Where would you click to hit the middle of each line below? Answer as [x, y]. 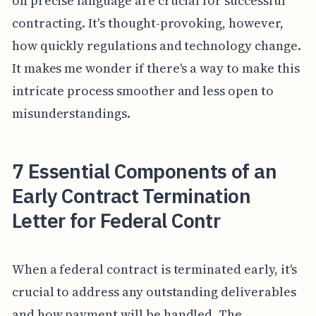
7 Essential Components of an [144, 171]
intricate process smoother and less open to [142, 91]
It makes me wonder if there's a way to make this [156, 68]
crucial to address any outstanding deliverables [154, 292]
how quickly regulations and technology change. [156, 45]
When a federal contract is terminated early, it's [154, 269]
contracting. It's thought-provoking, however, [147, 23]
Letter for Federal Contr [116, 220]
